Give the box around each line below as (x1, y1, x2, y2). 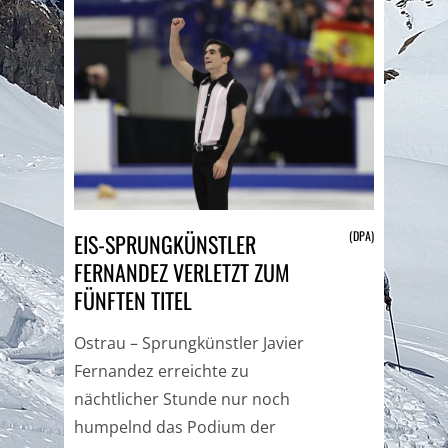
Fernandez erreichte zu (74, 360, 249, 382)
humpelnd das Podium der (74, 416, 276, 438)
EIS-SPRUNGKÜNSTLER (74, 228, 256, 260)
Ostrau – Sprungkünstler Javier (74, 332, 304, 354)
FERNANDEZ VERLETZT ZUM (74, 256, 290, 288)
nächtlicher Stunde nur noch (74, 388, 290, 410)
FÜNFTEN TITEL (74, 284, 192, 316)
